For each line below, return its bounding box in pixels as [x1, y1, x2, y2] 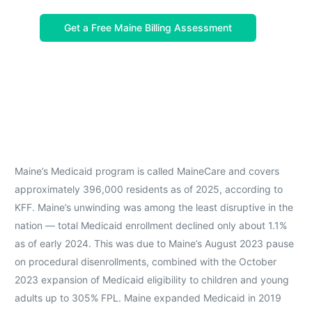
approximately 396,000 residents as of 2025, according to [14, 182, 283, 195]
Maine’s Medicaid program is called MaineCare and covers [14, 164, 279, 177]
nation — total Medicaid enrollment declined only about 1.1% [14, 219, 287, 231]
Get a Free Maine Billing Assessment [64, 21, 233, 33]
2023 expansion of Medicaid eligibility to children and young [14, 273, 289, 286]
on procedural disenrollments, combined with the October [14, 255, 276, 267]
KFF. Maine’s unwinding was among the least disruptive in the [14, 201, 293, 213]
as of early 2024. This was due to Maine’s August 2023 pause [14, 237, 294, 249]
